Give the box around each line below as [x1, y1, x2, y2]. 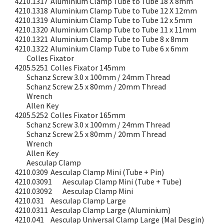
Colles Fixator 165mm [50, 110, 126, 120]
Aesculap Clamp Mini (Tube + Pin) [50, 167, 164, 177]
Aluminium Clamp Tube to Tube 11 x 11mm [50, 24, 197, 34]
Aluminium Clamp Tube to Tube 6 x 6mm [50, 43, 189, 53]
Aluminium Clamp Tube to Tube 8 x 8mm [50, 34, 189, 44]
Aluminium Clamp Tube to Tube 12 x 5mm [50, 15, 193, 25]
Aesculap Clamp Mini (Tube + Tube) [62, 176, 182, 186]
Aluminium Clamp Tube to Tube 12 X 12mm [50, 5, 197, 15]
